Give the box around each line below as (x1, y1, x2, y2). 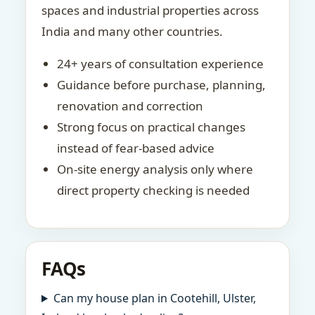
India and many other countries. (41, 23, 223, 39)
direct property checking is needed (57, 182, 250, 198)
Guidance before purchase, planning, (57, 77, 266, 93)
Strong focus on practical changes (57, 119, 245, 135)
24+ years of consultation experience (57, 56, 264, 72)
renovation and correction (57, 98, 203, 114)
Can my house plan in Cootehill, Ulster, (53, 290, 256, 306)
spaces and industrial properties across (41, 2, 259, 18)
